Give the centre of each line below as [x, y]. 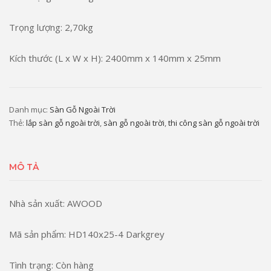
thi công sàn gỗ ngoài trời [214, 123]
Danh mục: [29, 109]
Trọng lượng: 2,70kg [51, 27]
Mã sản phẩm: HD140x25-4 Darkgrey [87, 234]
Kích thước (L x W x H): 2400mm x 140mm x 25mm [115, 58]
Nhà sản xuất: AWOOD [56, 203]
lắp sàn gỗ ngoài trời [63, 123]
